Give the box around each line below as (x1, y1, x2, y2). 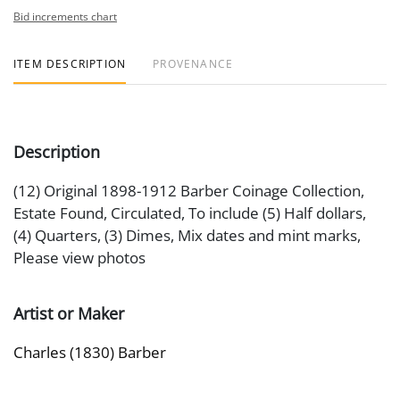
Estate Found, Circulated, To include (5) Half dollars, (13, 203, 366, 223)
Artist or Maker (13, 303, 124, 324)
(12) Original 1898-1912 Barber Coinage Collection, (13, 180, 364, 201)
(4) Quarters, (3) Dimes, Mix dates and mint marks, (13, 225, 361, 246)
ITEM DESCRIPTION (13, 56, 127, 71)
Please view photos (13, 247, 146, 268)
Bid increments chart (13, 9, 117, 24)
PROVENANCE (153, 56, 234, 71)
